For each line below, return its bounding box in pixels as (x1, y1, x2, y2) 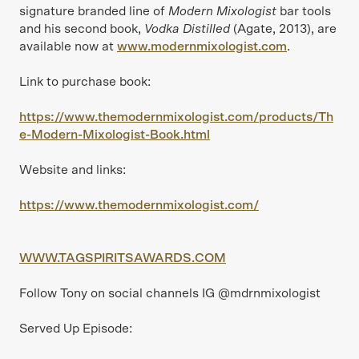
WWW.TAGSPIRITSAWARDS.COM (19, 252, 226, 264)
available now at (19, 40, 117, 53)
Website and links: (19, 163, 126, 176)
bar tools (280, 5, 331, 18)
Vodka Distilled (144, 22, 233, 35)
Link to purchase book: (19, 75, 154, 88)
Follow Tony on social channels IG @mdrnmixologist (19, 287, 321, 300)
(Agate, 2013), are (233, 22, 337, 35)
